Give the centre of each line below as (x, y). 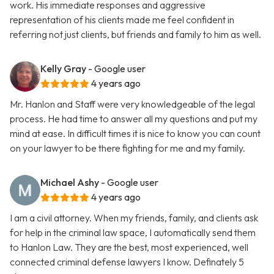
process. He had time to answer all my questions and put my (134, 119)
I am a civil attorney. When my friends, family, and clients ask (134, 218)
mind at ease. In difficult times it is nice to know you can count (135, 134)
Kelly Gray (63, 69)
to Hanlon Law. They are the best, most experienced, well (129, 247)
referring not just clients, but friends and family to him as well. (135, 35)
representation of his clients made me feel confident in (122, 20)
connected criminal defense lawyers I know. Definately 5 (127, 262)
